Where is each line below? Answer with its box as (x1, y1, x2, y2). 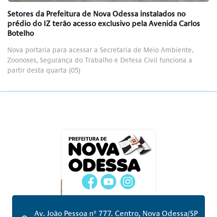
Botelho (7, 29, 34, 38)
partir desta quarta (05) (7, 66, 80, 75)
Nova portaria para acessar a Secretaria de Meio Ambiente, (7, 46, 193, 54)
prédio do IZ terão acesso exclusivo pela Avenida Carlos (7, 19, 200, 28)
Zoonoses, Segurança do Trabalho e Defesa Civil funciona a (7, 56, 192, 64)
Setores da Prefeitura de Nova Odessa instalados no (7, 9, 186, 18)
